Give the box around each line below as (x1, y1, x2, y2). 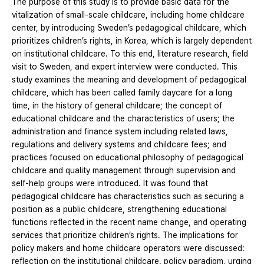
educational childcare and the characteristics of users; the (12, 113, 235, 123)
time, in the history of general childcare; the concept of (12, 100, 222, 110)
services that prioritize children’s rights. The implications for (12, 230, 238, 240)
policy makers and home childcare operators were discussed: (12, 243, 245, 253)
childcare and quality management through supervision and (12, 165, 236, 175)
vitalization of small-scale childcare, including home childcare (12, 9, 245, 19)
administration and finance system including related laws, (12, 126, 228, 136)
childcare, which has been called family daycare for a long (12, 87, 232, 97)
